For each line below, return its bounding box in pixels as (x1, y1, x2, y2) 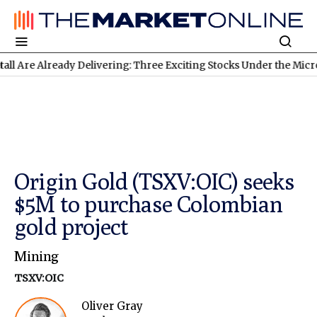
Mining (14, 247, 59, 265)
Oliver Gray (81, 299, 143, 313)
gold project (14, 213, 129, 241)
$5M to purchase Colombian (14, 190, 283, 218)
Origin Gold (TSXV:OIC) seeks (14, 168, 295, 195)
